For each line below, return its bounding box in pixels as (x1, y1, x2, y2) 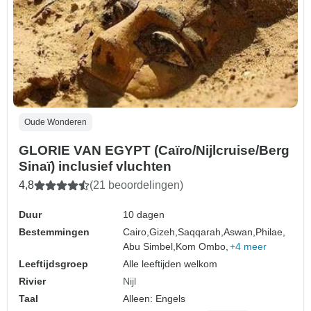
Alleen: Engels (123, 293, 186, 305)
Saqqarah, (178, 226, 224, 238)
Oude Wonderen (24, 117, 87, 128)
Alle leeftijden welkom (123, 258, 218, 270)
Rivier (19, 276, 46, 287)
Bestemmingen (19, 226, 90, 238)
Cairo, (123, 226, 150, 238)
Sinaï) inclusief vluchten (19, 159, 171, 174)
